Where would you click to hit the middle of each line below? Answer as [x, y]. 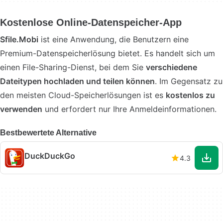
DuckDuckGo [50, 156]
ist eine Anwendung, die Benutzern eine [113, 39]
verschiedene [171, 67]
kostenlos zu [190, 95]
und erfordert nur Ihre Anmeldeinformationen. [129, 109]
